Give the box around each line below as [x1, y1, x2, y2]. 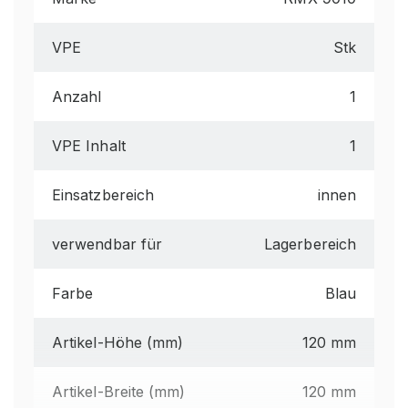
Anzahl [52, 87, 102, 106]
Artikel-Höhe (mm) [52, 333, 184, 352]
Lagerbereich [264, 235, 356, 253]
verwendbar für [52, 235, 163, 253]
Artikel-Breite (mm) [52, 382, 186, 401]
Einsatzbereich [52, 186, 155, 204]
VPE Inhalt [52, 137, 126, 155]
